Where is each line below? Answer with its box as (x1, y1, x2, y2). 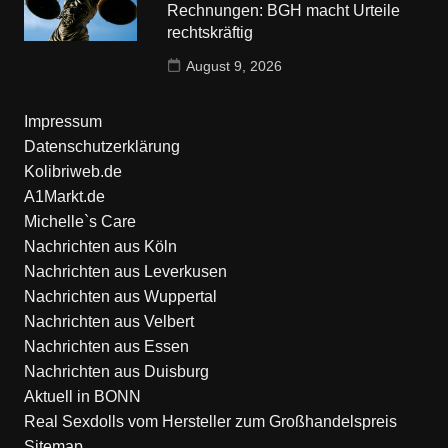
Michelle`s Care (23, 213, 136, 231)
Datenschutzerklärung (23, 138, 180, 156)
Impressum (23, 113, 102, 131)
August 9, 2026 (186, 58, 283, 75)
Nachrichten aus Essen (23, 338, 189, 356)
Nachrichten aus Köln (23, 238, 177, 256)
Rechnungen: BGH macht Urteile (167, 2, 401, 20)
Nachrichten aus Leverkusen (23, 263, 227, 281)
